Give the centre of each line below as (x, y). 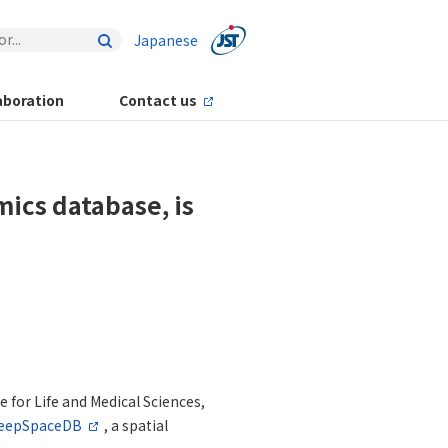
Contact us (157, 100)
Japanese (166, 40)
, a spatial (136, 425)
